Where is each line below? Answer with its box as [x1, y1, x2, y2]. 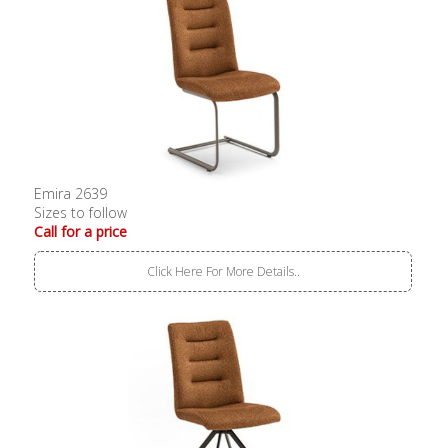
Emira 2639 [34, 184, 108, 204]
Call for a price [34, 222, 128, 242]
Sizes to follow [34, 203, 128, 223]
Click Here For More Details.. [146, 263, 300, 281]
